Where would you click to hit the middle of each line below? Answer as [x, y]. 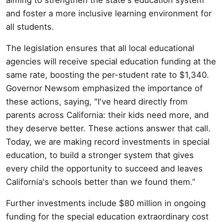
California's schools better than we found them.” [101, 182]
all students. [30, 27]
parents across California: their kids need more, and [107, 115]
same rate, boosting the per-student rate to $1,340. [108, 75]
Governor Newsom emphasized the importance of [104, 88]
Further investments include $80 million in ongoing [106, 203]
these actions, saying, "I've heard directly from [97, 101]
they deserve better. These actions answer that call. [108, 128]
